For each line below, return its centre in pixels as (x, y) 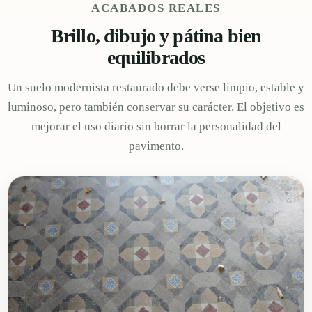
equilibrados (156, 57)
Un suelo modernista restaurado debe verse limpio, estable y (156, 87)
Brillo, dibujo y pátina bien (156, 36)
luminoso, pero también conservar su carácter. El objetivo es (156, 107)
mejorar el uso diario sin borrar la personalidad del (156, 126)
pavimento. (156, 146)
